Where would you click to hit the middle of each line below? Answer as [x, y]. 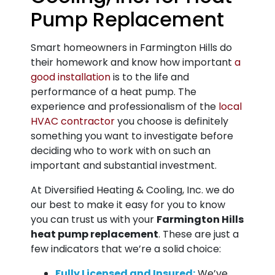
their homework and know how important [133, 62]
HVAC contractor [73, 121]
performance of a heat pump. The [114, 92]
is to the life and [150, 77]
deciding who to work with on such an [121, 151]
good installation [71, 77]
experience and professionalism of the [125, 107]
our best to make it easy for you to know [128, 205]
